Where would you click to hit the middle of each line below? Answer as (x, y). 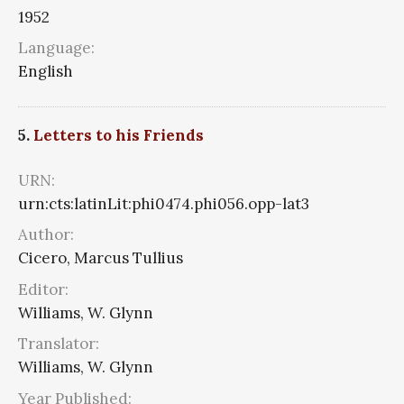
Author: (46, 235)
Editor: (43, 289)
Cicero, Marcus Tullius (101, 258)
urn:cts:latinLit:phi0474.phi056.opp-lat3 (164, 203)
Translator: (59, 344)
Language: (56, 48)
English (46, 72)
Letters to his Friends (119, 135)
